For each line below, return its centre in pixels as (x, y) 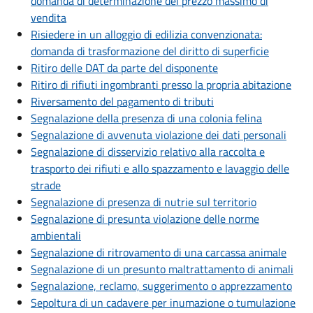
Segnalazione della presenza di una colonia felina (146, 118)
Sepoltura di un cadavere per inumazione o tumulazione (163, 303)
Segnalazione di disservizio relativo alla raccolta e (148, 152)
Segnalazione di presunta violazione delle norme (145, 219)
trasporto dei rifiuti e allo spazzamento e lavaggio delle (160, 169)
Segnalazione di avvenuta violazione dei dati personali (159, 135)
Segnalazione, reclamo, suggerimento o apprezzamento (161, 286)
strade (46, 185)
